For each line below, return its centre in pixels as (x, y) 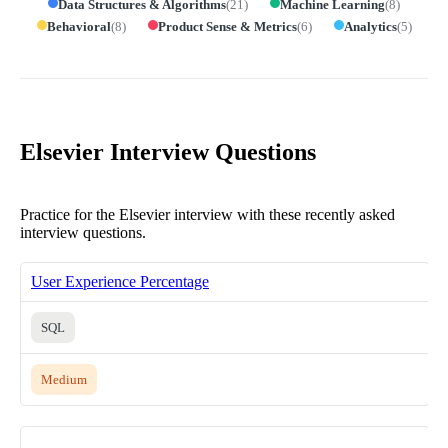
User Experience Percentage (120, 281)
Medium (64, 379)
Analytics (370, 26)
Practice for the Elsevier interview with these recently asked (207, 214)
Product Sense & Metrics (227, 26)
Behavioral (78, 26)
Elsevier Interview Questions (168, 151)
